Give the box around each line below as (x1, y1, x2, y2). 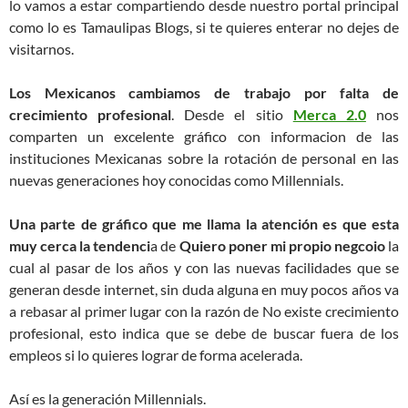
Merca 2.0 (292, 105, 366, 123)
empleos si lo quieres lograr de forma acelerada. (9, 345, 302, 363)
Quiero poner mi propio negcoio (178, 236, 385, 254)
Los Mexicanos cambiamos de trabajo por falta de (9, 83, 399, 101)
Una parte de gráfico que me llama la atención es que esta (9, 214, 399, 232)
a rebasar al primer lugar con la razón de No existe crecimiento (9, 301, 399, 320)
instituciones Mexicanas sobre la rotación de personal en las (9, 148, 399, 167)
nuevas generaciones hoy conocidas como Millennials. (9, 170, 346, 189)
